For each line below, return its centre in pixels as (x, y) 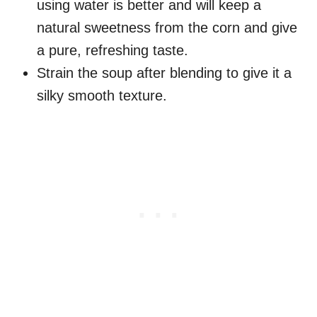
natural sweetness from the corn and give (167, 28)
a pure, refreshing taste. (113, 51)
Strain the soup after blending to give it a (164, 73)
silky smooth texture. (102, 96)
